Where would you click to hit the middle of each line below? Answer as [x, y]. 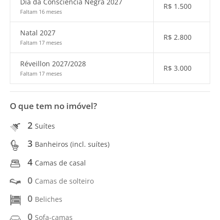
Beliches [49, 199]
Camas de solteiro [64, 181]
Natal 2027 [38, 33]
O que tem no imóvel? [54, 106]
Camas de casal [60, 163]
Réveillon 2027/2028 [53, 64]
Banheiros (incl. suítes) [72, 144]
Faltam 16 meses [41, 12]
